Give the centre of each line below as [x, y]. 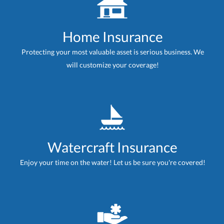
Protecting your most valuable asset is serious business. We [112, 52]
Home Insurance [112, 37]
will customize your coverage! [112, 65]
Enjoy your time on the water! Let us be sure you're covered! [112, 162]
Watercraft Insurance [112, 147]
